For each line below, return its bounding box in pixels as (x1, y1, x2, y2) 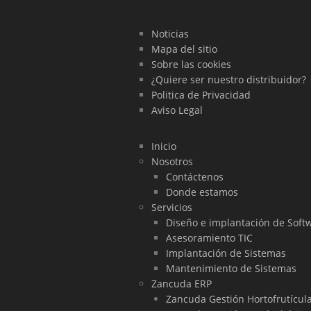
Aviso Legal (151, 103, 203, 117)
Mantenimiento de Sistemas (166, 261, 296, 275)
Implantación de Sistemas (166, 246, 286, 260)
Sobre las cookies (151, 57, 231, 71)
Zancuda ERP (151, 276, 212, 290)
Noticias (151, 26, 189, 40)
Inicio (151, 139, 176, 153)
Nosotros (151, 154, 193, 168)
